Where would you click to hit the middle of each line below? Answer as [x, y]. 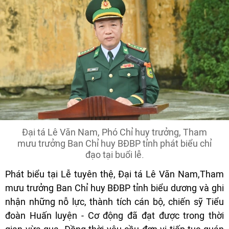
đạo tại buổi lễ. [114, 154]
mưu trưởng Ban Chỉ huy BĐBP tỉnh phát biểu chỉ [114, 143]
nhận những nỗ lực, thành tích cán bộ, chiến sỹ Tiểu [114, 201]
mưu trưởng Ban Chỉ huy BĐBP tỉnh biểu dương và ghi [114, 188]
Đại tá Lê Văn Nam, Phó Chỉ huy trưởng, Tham [114, 132]
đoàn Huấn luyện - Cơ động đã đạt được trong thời [114, 215]
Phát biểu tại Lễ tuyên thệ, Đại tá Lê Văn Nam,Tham [114, 174]
